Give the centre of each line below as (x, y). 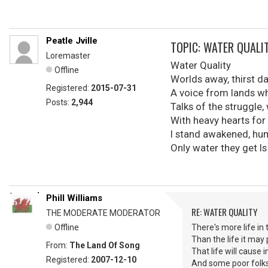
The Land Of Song (105, 245)
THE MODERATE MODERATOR (103, 213)
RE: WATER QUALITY (224, 212)
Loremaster (68, 56)
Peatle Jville (72, 41)
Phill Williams (74, 198)
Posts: (59, 102)
